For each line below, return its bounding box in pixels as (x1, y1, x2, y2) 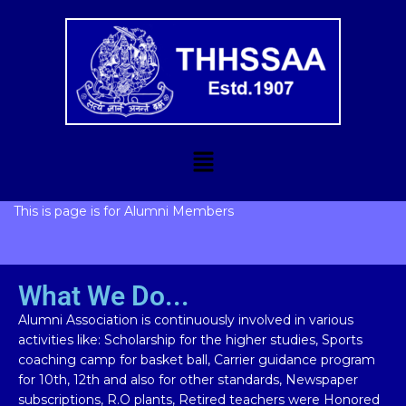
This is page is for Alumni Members (14, 203, 234, 220)
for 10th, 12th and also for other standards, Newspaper (18, 371, 358, 388)
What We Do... (18, 279, 189, 312)
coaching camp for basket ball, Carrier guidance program (18, 351, 375, 368)
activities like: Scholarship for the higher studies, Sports (18, 331, 362, 348)
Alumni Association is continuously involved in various (18, 311, 353, 328)
